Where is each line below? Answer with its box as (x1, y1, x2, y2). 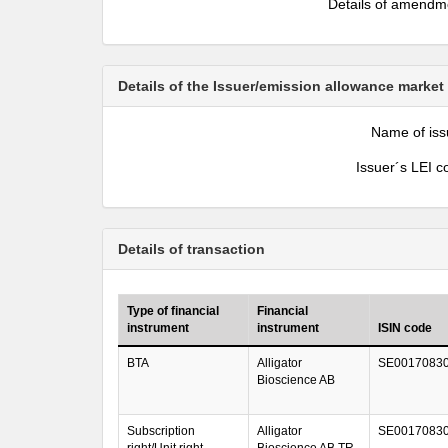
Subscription (127, 424, 195, 438)
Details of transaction (118, 241, 265, 257)
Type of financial (127, 304, 219, 318)
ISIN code (378, 321, 432, 335)
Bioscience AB (257, 373, 335, 387)
